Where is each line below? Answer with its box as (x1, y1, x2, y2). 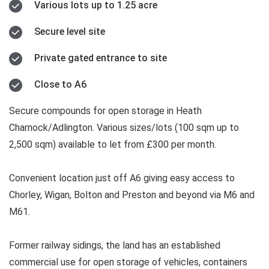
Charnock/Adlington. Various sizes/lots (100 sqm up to (9, 121, 239, 133)
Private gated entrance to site (34, 52, 167, 64)
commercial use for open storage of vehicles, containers (9, 256, 247, 268)
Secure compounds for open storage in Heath (9, 104, 202, 116)
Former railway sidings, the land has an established (9, 239, 220, 251)
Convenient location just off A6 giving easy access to (9, 172, 235, 184)
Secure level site (34, 25, 105, 37)
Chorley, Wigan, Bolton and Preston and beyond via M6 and (9, 189, 255, 201)
